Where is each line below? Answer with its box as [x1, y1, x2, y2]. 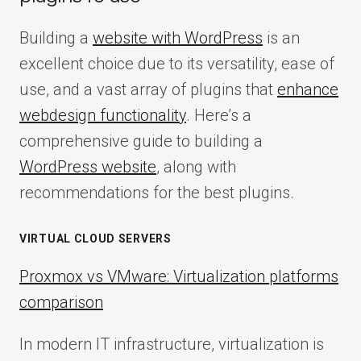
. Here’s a [186, 106, 251, 126]
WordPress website [19, 157, 156, 177]
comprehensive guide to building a [19, 131, 263, 151]
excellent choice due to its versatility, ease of [19, 54, 334, 74]
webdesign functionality [19, 106, 186, 126]
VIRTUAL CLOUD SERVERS [19, 232, 172, 246]
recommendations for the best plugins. [19, 183, 294, 203]
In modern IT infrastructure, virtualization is [19, 334, 324, 355]
